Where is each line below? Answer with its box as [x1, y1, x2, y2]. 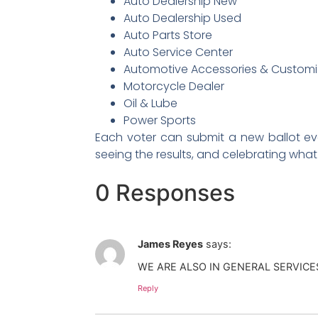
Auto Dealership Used [124, 10, 242, 27]
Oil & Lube [124, 95, 178, 112]
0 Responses [95, 178, 236, 207]
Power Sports [124, 112, 197, 129]
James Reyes [138, 237, 204, 250]
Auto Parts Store [124, 27, 213, 44]
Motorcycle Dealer [124, 78, 225, 95]
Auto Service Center [124, 44, 234, 61]
